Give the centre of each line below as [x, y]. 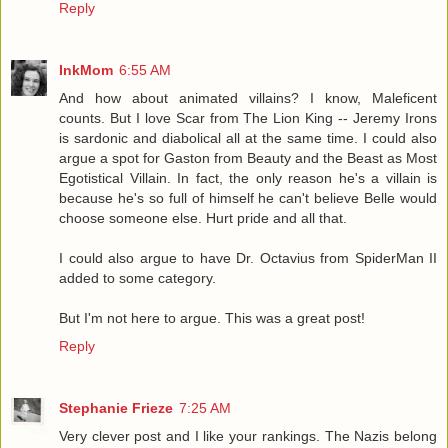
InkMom [86, 69]
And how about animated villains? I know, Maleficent [248, 97]
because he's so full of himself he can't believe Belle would [248, 197]
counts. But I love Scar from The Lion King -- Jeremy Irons [248, 117]
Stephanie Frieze [116, 407]
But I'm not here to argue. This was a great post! [212, 317]
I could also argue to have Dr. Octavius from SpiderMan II [248, 257]
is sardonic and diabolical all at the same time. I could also [248, 137]
